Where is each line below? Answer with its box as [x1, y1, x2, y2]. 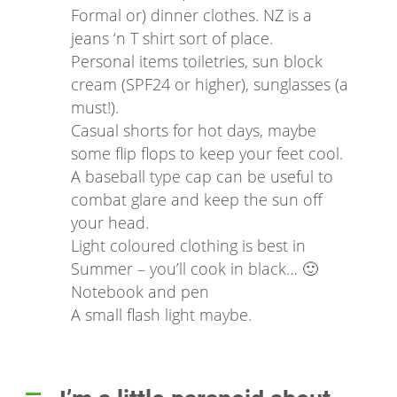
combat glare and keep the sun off [71, 188, 323, 210]
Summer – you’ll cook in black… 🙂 [71, 257, 318, 279]
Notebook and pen [71, 280, 209, 302]
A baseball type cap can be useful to [71, 165, 333, 187]
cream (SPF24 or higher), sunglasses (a [71, 73, 348, 95]
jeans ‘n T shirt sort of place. [71, 27, 273, 49]
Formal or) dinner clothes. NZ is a [71, 4, 312, 26]
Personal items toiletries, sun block [71, 50, 323, 72]
